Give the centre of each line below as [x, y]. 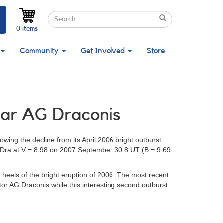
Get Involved [104, 51]
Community [40, 51]
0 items [27, 29]
